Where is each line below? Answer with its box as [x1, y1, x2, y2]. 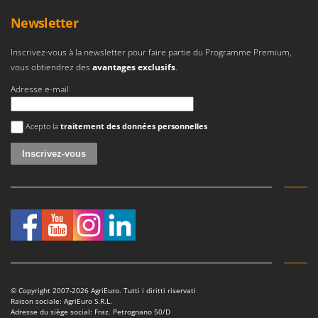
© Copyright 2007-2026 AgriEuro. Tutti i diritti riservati [11, 285, 196, 296]
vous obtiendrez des [11, 61, 90, 74]
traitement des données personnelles [60, 121, 207, 132]
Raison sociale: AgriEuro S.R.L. [11, 296, 112, 307]
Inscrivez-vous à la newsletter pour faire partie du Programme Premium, [11, 46, 292, 59]
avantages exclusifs [92, 61, 175, 74]
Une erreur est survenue [11, 113, 108, 126]
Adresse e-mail [11, 83, 69, 96]
